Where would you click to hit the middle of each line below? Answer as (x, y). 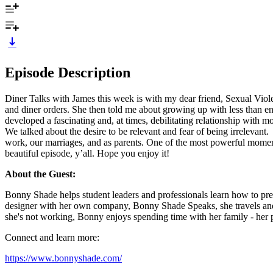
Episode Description (68, 72)
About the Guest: (40, 174)
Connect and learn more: (52, 237)
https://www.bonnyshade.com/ (63, 258)
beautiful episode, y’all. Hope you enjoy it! (87, 153)
